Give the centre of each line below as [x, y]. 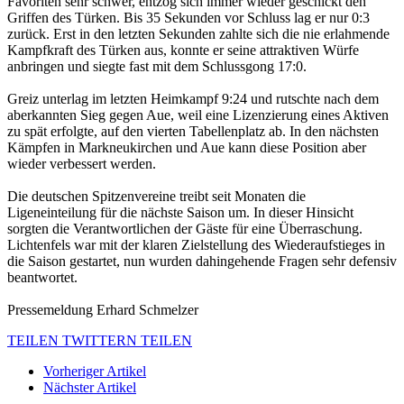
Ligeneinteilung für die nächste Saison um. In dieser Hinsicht [180, 212]
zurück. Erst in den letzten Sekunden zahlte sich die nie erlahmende [198, 33]
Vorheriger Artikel [95, 371]
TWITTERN [100, 340]
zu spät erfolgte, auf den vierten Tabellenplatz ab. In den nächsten [193, 131]
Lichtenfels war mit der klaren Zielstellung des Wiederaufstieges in [196, 244]
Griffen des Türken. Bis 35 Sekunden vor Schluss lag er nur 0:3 [188, 17]
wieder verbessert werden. [82, 163]
